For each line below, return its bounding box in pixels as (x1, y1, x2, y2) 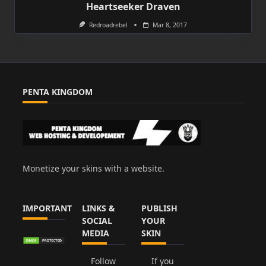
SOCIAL (82, 214, 112, 226)
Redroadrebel (88, 21, 128, 30)
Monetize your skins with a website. (23, 163, 164, 175)
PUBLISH (141, 202, 178, 214)
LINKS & (82, 202, 115, 214)
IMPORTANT (23, 202, 72, 214)
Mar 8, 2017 (152, 21, 187, 30)
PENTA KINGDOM (23, 86, 93, 98)
